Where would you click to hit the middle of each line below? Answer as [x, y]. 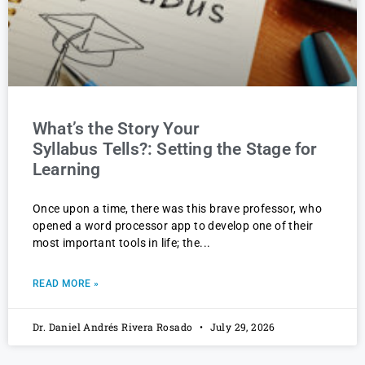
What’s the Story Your [117, 129]
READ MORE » [66, 284]
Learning [67, 170]
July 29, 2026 [241, 327]
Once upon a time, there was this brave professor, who [178, 209]
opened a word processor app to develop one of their [173, 226]
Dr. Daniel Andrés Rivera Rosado [114, 327]
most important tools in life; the [117, 243]
